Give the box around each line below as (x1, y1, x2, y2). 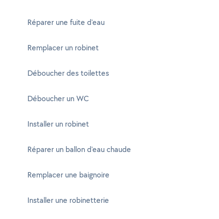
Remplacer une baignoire (27, 170, 109, 180)
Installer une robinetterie (27, 195, 109, 205)
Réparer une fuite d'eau (27, 17, 105, 27)
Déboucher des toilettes (27, 68, 109, 78)
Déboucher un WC (27, 93, 89, 104)
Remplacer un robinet (27, 43, 99, 53)
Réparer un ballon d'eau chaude (27, 144, 131, 154)
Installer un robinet (27, 119, 89, 129)
